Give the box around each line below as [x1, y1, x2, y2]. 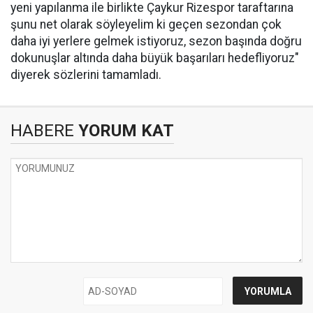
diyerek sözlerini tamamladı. [10, 68, 161, 82]
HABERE [10, 121, 74, 140]
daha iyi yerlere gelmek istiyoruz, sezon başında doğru [10, 34, 302, 48]
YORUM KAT [74, 121, 174, 140]
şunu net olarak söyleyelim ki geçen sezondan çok [10, 17, 282, 31]
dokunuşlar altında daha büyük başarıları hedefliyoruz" [10, 51, 299, 65]
